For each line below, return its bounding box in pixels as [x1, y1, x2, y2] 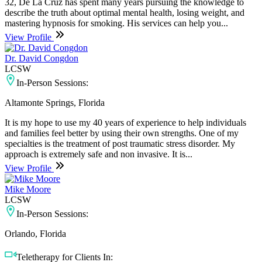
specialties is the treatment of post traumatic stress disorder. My [5, 138, 235, 149]
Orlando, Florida [5, 228, 66, 239]
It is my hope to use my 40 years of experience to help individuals [5, 117, 246, 127]
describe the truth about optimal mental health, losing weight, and [5, 7, 244, 18]
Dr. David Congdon [5, 53, 78, 63]
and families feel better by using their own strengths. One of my [5, 127, 239, 138]
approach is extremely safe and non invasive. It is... [5, 149, 192, 159]
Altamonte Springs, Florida [5, 97, 105, 108]
